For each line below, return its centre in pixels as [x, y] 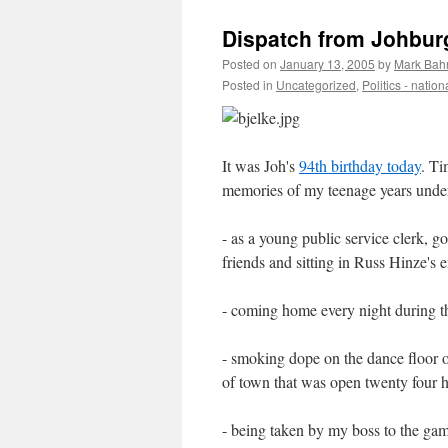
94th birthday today [360, 165]
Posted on [249, 63]
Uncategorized [316, 84]
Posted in [247, 84]
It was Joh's [260, 165]
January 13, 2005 [327, 63]
